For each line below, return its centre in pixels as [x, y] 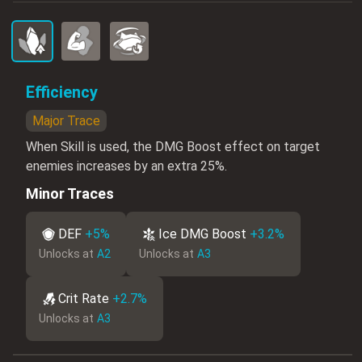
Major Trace [66, 120]
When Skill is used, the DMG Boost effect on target [173, 146]
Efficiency [62, 92]
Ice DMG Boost [202, 234]
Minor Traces [70, 193]
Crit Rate [84, 298]
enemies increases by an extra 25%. [126, 166]
